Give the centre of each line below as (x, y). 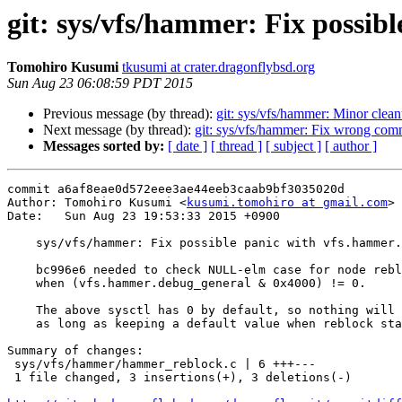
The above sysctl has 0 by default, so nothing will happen (22, 310)
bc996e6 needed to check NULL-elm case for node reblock (22, 270)
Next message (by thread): (119, 130)
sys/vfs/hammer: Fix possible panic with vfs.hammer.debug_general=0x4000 (22, 243)
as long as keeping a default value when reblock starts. (22, 324)
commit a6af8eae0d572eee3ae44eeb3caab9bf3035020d (176, 189)
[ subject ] (293, 146)
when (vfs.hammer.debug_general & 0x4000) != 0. (22, 284)
